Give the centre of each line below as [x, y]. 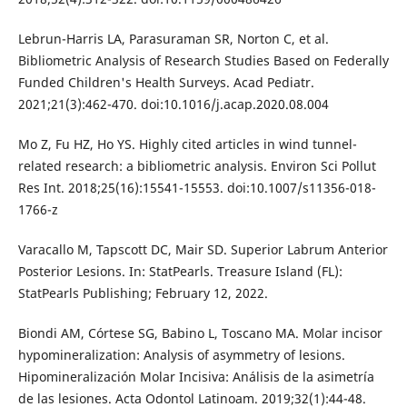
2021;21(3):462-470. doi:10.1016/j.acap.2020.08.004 [173, 104]
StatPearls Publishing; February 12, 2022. [143, 293]
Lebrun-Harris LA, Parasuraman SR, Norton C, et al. [173, 38]
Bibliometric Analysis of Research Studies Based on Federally [203, 60]
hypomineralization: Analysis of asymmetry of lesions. [181, 354]
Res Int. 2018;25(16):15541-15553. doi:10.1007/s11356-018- [197, 187]
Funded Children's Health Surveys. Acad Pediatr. [166, 82]
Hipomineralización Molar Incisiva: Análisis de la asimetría [196, 376]
